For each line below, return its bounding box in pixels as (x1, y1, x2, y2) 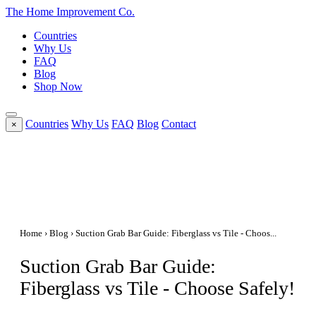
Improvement (56, 6, 116, 18)
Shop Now (34, 80, 83, 92)
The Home (6, 6, 56, 18)
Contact (162, 118, 196, 130)
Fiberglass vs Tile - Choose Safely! (20, 277, 295, 300)
